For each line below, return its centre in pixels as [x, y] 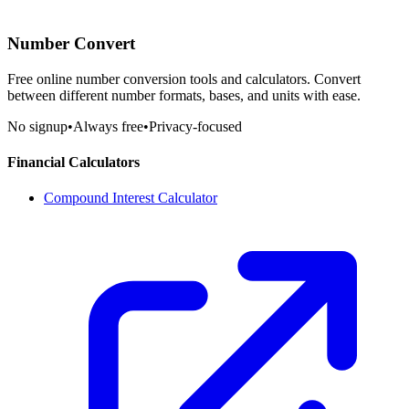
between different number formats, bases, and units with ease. [184, 95]
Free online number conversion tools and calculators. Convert [184, 79]
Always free [108, 126]
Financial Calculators [73, 162]
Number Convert [71, 43]
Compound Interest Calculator [131, 198]
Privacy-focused [195, 126]
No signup [37, 126]
